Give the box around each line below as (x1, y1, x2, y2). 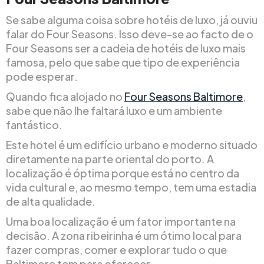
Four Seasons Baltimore (124, 89, 243, 103)
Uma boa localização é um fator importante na (6, 214, 236, 228)
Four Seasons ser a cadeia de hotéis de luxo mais (6, 41, 246, 55)
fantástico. (6, 117, 62, 131)
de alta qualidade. (6, 194, 95, 208)
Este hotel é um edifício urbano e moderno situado (6, 137, 258, 151)
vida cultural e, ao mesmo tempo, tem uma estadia (6, 180, 256, 194)
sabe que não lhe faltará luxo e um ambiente (6, 103, 222, 117)
